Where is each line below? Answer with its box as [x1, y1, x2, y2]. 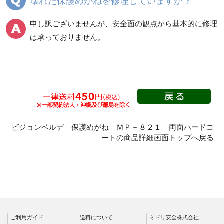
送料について [79, 214, 113, 220]
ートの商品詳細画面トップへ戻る [101, 133, 214, 142]
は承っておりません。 [30, 32, 105, 41]
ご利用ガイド [10, 214, 43, 220]
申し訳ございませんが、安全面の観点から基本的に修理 [30, 19, 217, 28]
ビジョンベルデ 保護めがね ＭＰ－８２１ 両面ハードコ [11, 122, 214, 131]
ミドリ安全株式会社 [149, 214, 199, 220]
